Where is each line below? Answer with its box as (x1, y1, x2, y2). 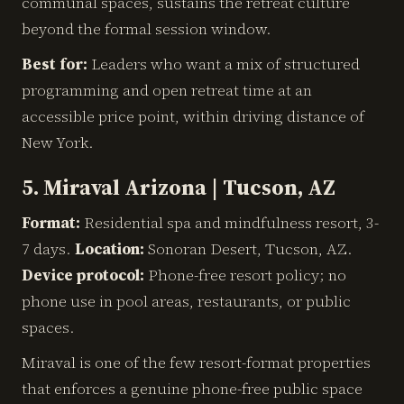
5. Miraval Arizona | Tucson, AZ (22, 172, 335, 202)
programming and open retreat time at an (22, 79, 312, 101)
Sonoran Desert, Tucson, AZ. (144, 238, 353, 260)
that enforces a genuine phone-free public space (22, 378, 363, 399)
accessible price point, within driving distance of (22, 106, 364, 127)
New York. (22, 132, 94, 153)
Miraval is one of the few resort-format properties (22, 352, 371, 373)
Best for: (22, 53, 87, 75)
